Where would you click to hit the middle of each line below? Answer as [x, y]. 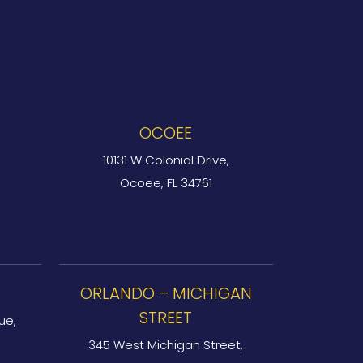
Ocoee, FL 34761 [166, 183]
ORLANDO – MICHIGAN [166, 293]
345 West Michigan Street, [166, 345]
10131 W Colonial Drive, [166, 160]
